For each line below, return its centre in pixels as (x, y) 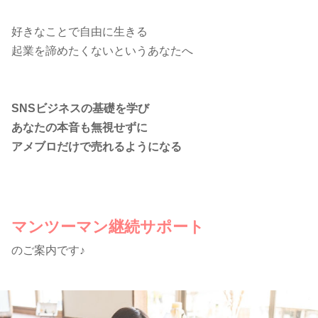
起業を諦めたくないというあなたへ (102, 51)
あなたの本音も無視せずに (79, 127)
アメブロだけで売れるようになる (97, 147)
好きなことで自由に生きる (79, 32)
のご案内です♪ (48, 250)
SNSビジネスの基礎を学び (80, 108)
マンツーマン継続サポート (108, 227)
